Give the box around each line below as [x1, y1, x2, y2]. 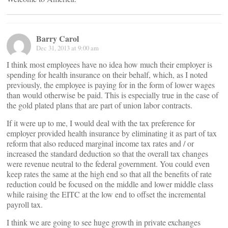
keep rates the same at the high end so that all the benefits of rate [7, 168, 212, 179]
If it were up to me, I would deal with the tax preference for [7, 118, 195, 128]
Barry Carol [36, 33, 79, 44]
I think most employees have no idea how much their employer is [7, 59, 212, 70]
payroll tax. [7, 199, 43, 210]
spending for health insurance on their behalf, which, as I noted [7, 69, 208, 80]
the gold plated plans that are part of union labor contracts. [7, 100, 192, 110]
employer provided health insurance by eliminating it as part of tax [7, 128, 217, 138]
